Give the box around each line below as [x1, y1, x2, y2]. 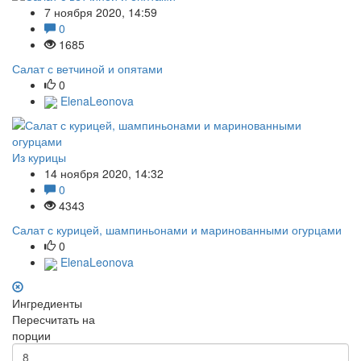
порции [12, 326, 51, 343]
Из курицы [12, 149, 66, 166]
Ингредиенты [12, 294, 82, 311]
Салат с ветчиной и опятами [12, 60, 163, 77]
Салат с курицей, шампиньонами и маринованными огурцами [12, 222, 342, 239]
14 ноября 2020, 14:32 [44, 165, 164, 182]
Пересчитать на [12, 310, 95, 327]
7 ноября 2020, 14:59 [44, 3, 157, 20]
